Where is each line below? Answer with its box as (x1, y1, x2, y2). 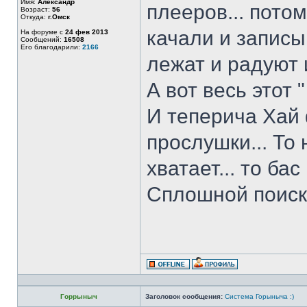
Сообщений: (21, 36, 64, 43)
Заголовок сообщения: (145, 293, 223, 300)
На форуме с (21, 28, 65, 36)
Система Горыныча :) (225, 293, 294, 300)
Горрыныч (60, 293, 97, 300)
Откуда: (21, 13, 48, 21)
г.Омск (48, 13, 70, 21)
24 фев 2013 (65, 28, 108, 36)
